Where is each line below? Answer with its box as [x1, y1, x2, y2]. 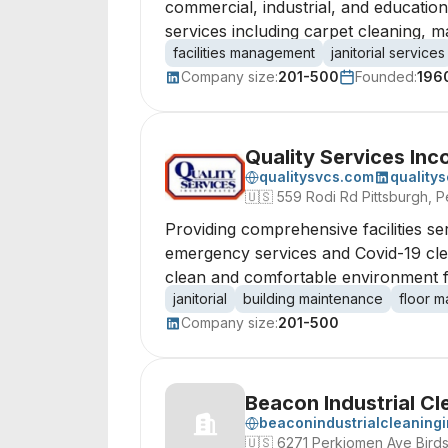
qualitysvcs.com [259, 168, 374, 185]
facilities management [173, 44, 315, 61]
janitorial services [331, 44, 445, 61]
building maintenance [243, 290, 383, 307]
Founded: [355, 68, 417, 85]
